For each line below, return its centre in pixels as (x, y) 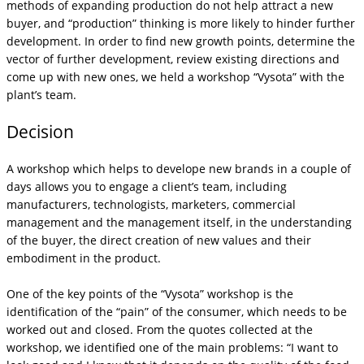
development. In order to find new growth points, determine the (181, 41)
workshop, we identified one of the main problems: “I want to (172, 347)
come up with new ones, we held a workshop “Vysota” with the (175, 76)
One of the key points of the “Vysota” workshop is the (150, 293)
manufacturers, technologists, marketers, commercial (151, 204)
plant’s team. (41, 94)
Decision (40, 132)
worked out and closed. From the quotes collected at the (160, 329)
